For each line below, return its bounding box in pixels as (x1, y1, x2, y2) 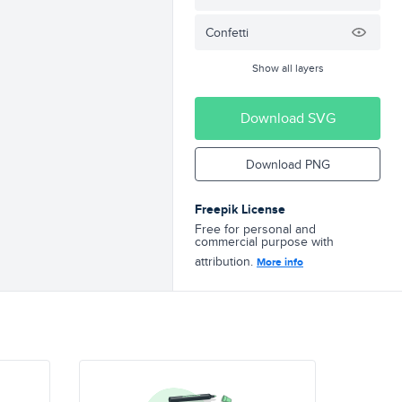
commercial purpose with (195, 232, 334, 250)
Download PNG (245, 155, 330, 173)
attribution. (195, 252, 257, 270)
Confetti (205, 23, 249, 41)
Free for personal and (195, 220, 316, 238)
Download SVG (240, 108, 336, 128)
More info (257, 254, 303, 270)
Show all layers (251, 60, 324, 75)
